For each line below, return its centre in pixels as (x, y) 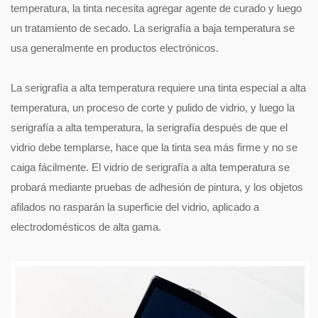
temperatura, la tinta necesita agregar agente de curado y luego (156, 8)
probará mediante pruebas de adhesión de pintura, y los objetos (157, 187)
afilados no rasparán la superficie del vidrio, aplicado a (135, 207)
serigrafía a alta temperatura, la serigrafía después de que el (149, 127)
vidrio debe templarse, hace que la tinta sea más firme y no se (154, 147)
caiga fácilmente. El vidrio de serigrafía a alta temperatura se (150, 167)
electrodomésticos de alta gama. (86, 226)
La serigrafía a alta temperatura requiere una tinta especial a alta (158, 87)
